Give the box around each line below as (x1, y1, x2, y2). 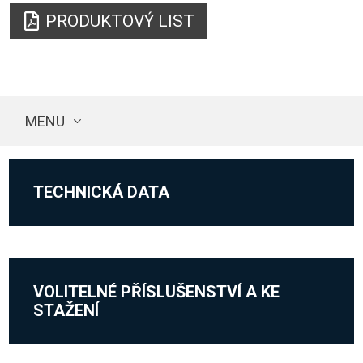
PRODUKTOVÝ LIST (45, 11, 195, 31)
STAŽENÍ (33, 301, 100, 321)
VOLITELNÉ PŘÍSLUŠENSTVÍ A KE (33, 282, 280, 302)
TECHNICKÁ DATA (33, 182, 170, 203)
